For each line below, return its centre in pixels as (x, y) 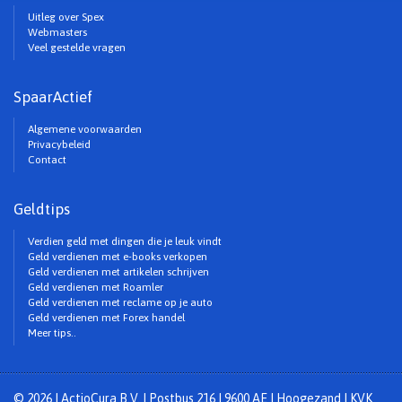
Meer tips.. (52, 333)
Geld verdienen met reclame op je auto (120, 302)
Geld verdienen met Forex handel (106, 318)
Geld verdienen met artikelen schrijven (118, 272)
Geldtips (42, 209)
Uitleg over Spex (66, 17)
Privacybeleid (59, 144)
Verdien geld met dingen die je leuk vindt (125, 241)
